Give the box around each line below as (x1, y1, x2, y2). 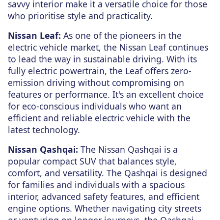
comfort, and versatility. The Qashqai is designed (8, 167, 207, 179)
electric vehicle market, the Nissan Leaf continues (8, 41, 208, 54)
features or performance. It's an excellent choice (8, 88, 204, 101)
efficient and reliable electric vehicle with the (8, 112, 191, 124)
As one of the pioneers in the (61, 29, 182, 42)
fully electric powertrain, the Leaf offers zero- (8, 65, 192, 77)
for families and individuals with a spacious (8, 179, 185, 191)
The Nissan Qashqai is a (78, 143, 178, 156)
